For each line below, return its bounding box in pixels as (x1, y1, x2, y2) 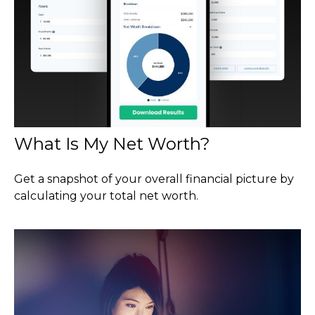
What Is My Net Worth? (14, 133, 210, 154)
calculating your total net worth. (14, 188, 198, 202)
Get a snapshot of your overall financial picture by (14, 172, 294, 186)
